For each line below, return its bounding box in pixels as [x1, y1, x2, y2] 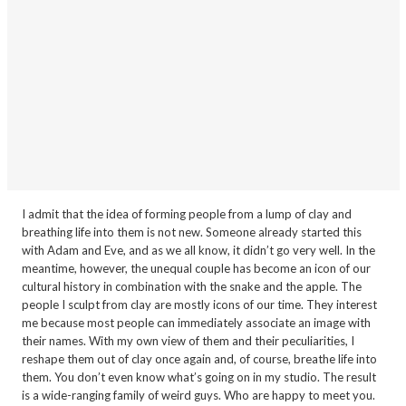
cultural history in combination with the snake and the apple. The [21, 279, 362, 294]
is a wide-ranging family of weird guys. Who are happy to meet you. [21, 388, 375, 402]
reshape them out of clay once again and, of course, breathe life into [21, 352, 377, 366]
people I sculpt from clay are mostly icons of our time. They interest [21, 297, 377, 312]
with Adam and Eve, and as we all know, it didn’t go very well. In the [21, 243, 375, 257]
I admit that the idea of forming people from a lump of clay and [21, 207, 352, 221]
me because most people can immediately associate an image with [21, 315, 371, 330]
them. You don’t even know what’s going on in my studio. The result [21, 370, 376, 384]
